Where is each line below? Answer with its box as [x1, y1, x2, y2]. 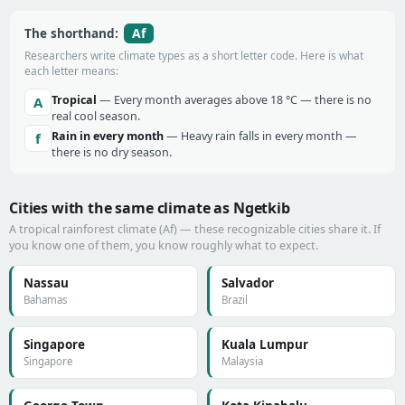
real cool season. [52, 108, 140, 124]
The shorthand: [24, 25, 122, 42]
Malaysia [221, 354, 263, 368]
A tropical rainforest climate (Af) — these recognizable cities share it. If [9, 221, 381, 237]
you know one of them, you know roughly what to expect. [9, 238, 318, 253]
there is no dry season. [52, 145, 172, 160]
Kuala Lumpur [221, 336, 308, 353]
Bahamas [24, 293, 68, 306]
